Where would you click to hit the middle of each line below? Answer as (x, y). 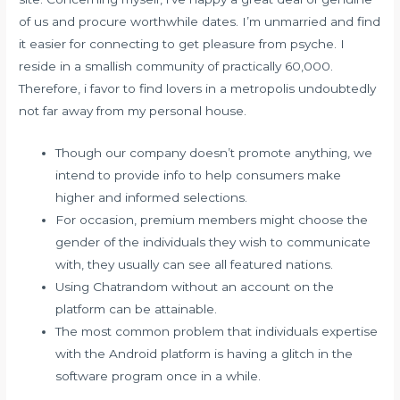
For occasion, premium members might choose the (212, 219)
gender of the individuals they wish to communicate (213, 242)
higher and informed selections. (152, 197)
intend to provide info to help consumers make (199, 175)
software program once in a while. (158, 375)
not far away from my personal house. (133, 110)
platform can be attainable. (137, 308)
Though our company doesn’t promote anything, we (214, 152)
